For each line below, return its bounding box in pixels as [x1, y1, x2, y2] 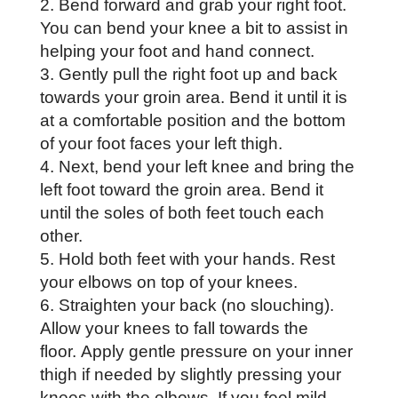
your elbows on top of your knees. [39, 272, 298, 291]
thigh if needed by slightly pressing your [39, 364, 341, 384]
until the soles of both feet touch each [39, 203, 324, 222]
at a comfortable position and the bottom [39, 110, 346, 130]
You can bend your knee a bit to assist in [39, 18, 348, 37]
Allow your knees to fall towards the [39, 318, 308, 338]
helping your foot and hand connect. [39, 41, 319, 60]
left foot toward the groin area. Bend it [39, 179, 323, 199]
